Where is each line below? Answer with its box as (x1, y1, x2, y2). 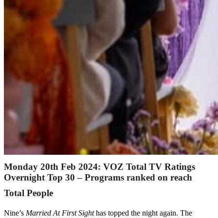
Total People (4, 188, 53, 199)
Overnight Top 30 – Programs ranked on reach (4, 172, 192, 183)
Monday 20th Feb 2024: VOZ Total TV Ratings (4, 162, 195, 172)
